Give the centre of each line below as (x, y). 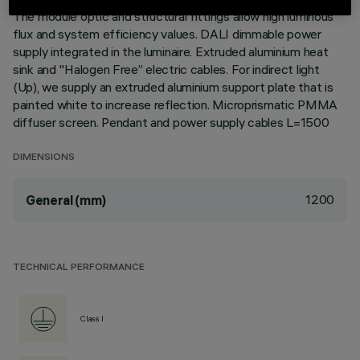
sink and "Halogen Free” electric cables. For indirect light (166, 69)
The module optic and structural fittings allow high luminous (174, 16)
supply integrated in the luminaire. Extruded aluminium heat (171, 51)
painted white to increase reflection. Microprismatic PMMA (176, 104)
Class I (92, 319)
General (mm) (66, 200)
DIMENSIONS (44, 158)
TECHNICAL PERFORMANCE (79, 268)
